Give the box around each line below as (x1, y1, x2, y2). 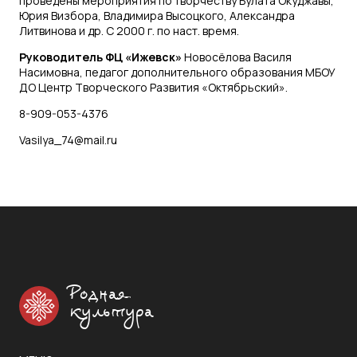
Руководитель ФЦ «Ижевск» (19, 49, 182, 65)
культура (70, 304, 153, 320)
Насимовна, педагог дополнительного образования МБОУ (19, 64, 335, 80)
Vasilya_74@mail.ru (19, 131, 117, 147)
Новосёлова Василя (182, 49, 292, 65)
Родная (70, 286, 128, 303)
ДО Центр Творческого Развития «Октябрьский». (19, 79, 288, 95)
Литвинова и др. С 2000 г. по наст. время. (19, 22, 239, 38)
